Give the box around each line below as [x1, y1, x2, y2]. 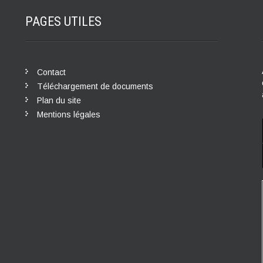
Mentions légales [36, 109, 100, 119]
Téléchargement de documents [36, 81, 153, 91]
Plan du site [36, 95, 81, 105]
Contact [36, 67, 66, 77]
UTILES [63, 14, 102, 29]
